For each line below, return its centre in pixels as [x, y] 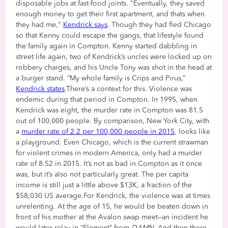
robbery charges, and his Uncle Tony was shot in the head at [114, 67]
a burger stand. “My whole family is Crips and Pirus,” [101, 78]
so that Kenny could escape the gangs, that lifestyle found [110, 35]
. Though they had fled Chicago [160, 25]
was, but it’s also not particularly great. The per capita [102, 174]
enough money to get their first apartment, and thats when [110, 14]
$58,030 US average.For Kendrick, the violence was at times [113, 196]
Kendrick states [40, 89]
